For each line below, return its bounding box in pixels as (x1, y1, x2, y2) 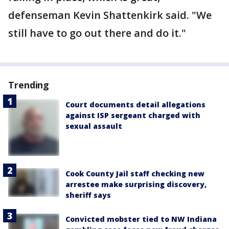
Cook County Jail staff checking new (65, 169, 204, 178)
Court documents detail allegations (65, 100, 205, 109)
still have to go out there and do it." (8, 26, 186, 40)
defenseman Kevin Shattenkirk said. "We (8, 8, 212, 22)
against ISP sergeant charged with (65, 110, 200, 120)
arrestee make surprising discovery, (65, 179, 207, 189)
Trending (8, 79, 50, 91)
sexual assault (65, 121, 122, 131)
